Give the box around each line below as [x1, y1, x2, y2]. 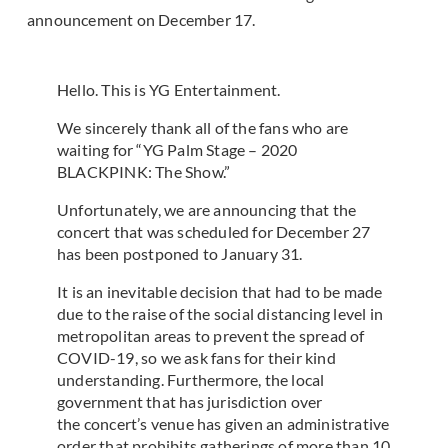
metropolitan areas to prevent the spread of [57, 326, 365, 346]
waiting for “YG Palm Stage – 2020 [57, 140, 298, 160]
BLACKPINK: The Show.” [57, 162, 231, 182]
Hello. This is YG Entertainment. [57, 80, 281, 100]
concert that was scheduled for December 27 [57, 222, 371, 242]
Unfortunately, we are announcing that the [57, 200, 357, 220]
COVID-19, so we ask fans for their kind [57, 348, 336, 368]
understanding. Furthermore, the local [57, 370, 325, 390]
